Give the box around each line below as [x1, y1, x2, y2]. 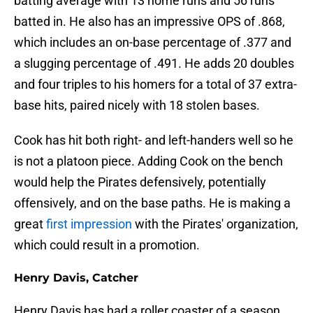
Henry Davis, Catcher [14, 271, 138, 285]
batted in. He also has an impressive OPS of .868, [14, 14, 285, 29]
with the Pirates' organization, [132, 217, 298, 232]
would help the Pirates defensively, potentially [14, 175, 266, 190]
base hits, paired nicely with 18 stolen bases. [14, 98, 260, 113]
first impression [46, 217, 132, 232]
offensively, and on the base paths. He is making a [14, 196, 291, 211]
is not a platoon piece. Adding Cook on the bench [14, 154, 283, 169]
